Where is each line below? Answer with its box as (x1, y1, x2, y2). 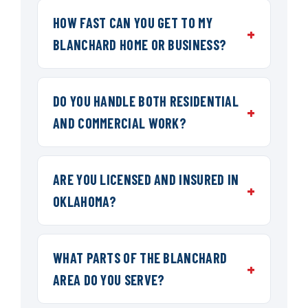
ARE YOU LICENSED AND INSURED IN (53, 171, 239, 188)
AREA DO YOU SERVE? (53, 272, 165, 289)
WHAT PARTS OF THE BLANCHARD (53, 250, 228, 267)
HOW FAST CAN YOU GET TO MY (53, 14, 212, 32)
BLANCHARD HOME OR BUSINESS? (53, 36, 227, 54)
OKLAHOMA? (53, 193, 117, 210)
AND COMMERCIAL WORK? (53, 115, 187, 132)
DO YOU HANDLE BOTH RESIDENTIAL (53, 93, 239, 110)
